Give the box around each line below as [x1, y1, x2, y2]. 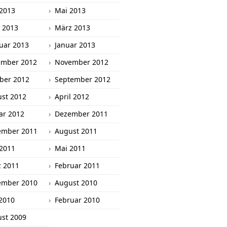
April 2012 [55, 92, 89, 101]
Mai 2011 [55, 143, 86, 153]
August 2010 [55, 178, 97, 187]
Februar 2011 [55, 161, 100, 170]
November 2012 [55, 57, 108, 67]
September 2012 [55, 74, 110, 84]
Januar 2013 [55, 40, 95, 50]
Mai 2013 [55, 6, 86, 15]
